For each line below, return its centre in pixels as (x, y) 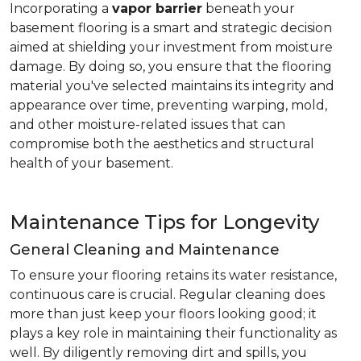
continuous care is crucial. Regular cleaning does (167, 295)
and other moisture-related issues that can (147, 124)
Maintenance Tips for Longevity (164, 222)
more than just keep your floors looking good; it (163, 314)
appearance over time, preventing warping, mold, (168, 105)
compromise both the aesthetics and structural (162, 144)
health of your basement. (91, 163)
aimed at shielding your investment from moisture (171, 47)
